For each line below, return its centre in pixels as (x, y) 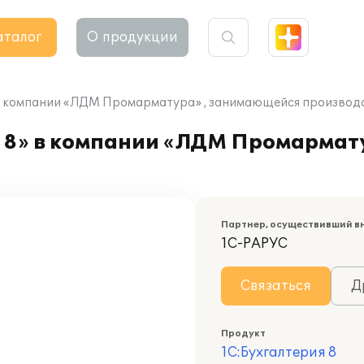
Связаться (276, 286)
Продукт (243, 334)
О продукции (132, 37)
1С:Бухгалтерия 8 (279, 353)
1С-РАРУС (254, 244)
